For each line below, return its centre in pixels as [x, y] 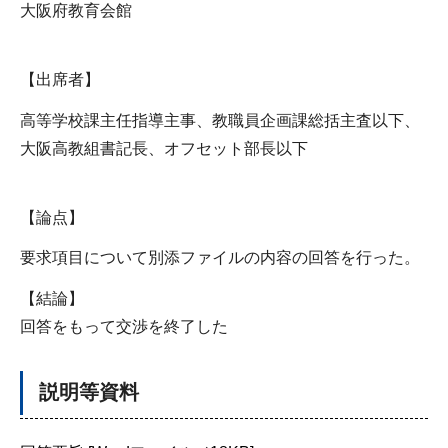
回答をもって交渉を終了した [124, 327]
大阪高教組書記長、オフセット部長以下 [164, 148]
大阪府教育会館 [76, 11]
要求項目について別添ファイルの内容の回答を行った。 [220, 258]
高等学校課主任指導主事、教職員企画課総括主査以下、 [220, 120]
